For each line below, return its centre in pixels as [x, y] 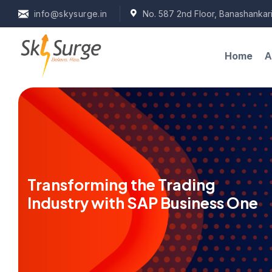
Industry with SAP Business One [143, 203]
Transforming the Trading [121, 185]
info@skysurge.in [71, 14]
